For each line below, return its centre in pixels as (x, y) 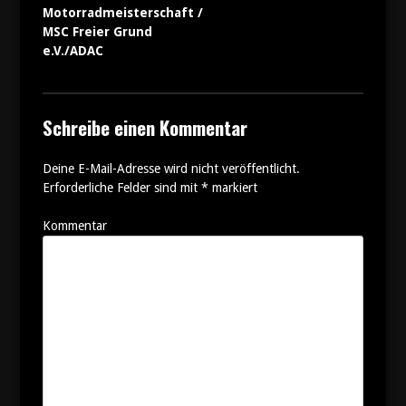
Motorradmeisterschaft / (122, 13)
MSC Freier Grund (97, 32)
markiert (232, 187)
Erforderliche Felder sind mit (121, 187)
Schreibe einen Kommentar (145, 127)
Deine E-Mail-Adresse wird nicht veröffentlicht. (171, 168)
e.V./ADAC (72, 51)
